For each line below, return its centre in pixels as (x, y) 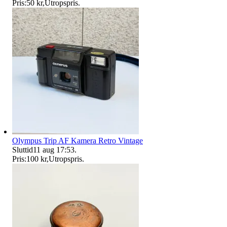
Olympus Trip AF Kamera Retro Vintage (78, 140)
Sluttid (23, 149)
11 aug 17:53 (54, 149)
